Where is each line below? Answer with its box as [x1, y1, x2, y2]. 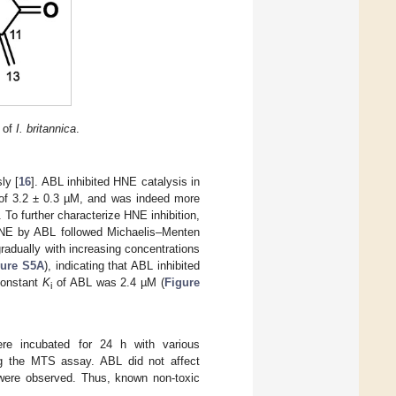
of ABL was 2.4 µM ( [52, 276, 165, 290]
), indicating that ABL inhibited [43, 259, 201, 273]
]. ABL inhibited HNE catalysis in [31, 175, 201, 189]
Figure [164, 276, 201, 290]
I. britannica [16, 121, 77, 135]
